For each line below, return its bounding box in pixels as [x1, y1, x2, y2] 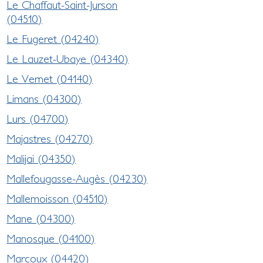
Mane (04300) [6, 211, 76, 225]
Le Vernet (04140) [6, 72, 93, 85]
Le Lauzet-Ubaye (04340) [6, 52, 129, 65]
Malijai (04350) [6, 151, 76, 165]
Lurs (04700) [6, 112, 69, 125]
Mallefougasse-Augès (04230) [6, 171, 148, 185]
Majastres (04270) [6, 131, 94, 145]
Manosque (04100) [6, 231, 96, 245]
